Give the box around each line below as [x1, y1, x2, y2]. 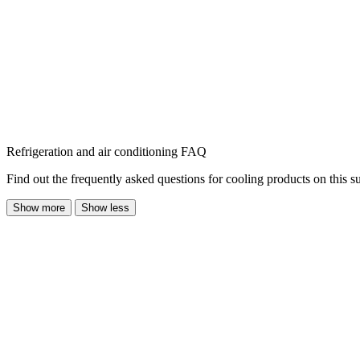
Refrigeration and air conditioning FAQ [6, 144, 207, 158]
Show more [13, 201, 65, 214]
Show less [81, 201, 129, 214]
